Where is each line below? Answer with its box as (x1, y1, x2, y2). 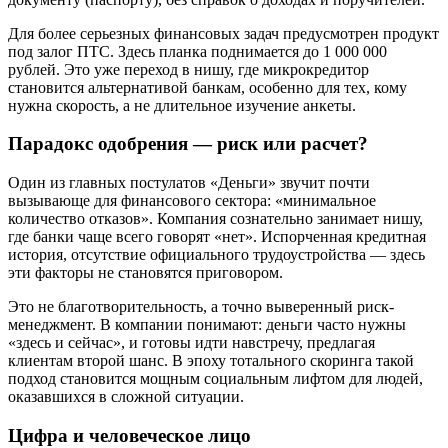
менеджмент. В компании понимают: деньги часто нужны (8, 316, 406, 334)
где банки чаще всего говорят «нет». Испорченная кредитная (8, 228, 426, 246)
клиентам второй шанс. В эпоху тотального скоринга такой (8, 352, 414, 370)
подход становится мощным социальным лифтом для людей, (8, 370, 423, 388)
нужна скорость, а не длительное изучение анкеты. (8, 96, 356, 114)
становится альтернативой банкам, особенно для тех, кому (8, 78, 407, 96)
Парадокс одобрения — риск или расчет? (8, 133, 368, 155)
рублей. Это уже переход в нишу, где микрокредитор (8, 60, 369, 78)
